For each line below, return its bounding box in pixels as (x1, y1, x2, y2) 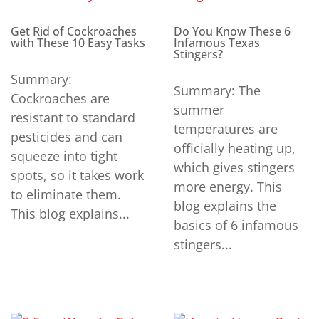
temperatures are (174, 120, 278, 137)
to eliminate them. (11, 185, 121, 203)
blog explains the (174, 197, 276, 214)
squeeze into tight (11, 147, 117, 164)
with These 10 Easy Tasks (11, 34, 145, 51)
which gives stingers (174, 158, 295, 176)
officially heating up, (174, 139, 296, 157)
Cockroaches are (11, 89, 110, 107)
